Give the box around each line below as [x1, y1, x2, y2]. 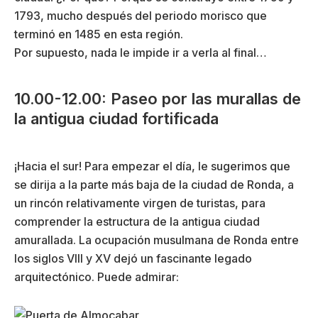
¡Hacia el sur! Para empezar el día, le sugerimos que [14, 159, 290, 174]
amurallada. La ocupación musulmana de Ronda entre [14, 233, 299, 248]
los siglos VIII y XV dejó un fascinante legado [14, 251, 252, 266]
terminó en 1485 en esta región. [14, 27, 183, 42]
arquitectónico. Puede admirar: [14, 270, 179, 285]
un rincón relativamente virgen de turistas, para [14, 196, 265, 211]
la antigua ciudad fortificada [14, 109, 219, 128]
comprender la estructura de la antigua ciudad [14, 214, 260, 229]
